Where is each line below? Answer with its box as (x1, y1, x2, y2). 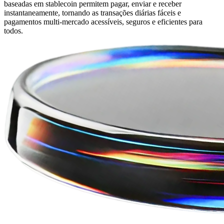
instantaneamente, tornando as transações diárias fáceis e (4, 8, 181, 17)
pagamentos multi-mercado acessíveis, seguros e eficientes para (4, 17, 202, 26)
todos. (4, 26, 23, 35)
